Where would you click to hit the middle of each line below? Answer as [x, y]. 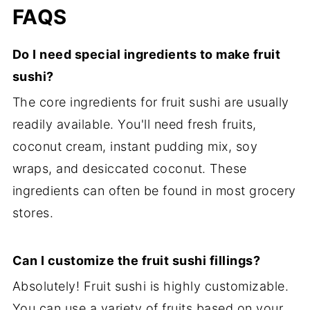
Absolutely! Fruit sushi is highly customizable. [151, 286]
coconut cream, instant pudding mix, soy [135, 147]
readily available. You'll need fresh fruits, [134, 125]
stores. [33, 213]
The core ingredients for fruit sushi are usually [151, 102]
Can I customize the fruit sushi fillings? [136, 261]
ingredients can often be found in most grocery [154, 191]
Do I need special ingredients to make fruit [146, 55]
